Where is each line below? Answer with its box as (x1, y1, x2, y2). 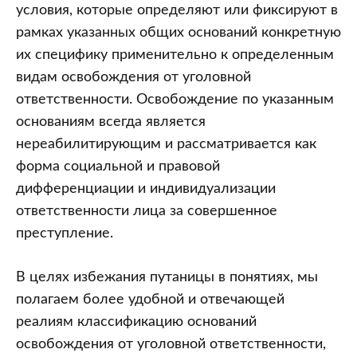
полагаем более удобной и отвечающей (16, 292, 284, 307)
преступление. (16, 226, 113, 241)
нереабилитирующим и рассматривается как (16, 136, 316, 151)
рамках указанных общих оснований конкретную (16, 25, 341, 40)
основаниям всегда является (16, 114, 206, 129)
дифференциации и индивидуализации (16, 181, 276, 196)
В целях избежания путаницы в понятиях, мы (16, 269, 318, 284)
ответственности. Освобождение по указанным (16, 92, 334, 107)
